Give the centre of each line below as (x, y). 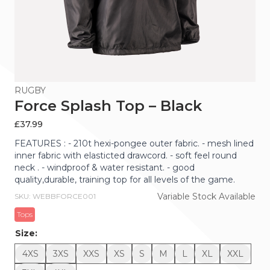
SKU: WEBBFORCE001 (55, 196)
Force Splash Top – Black (108, 106)
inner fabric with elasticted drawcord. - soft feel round (126, 155)
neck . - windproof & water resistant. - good (105, 168)
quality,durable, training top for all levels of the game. (125, 180)
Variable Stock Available (206, 196)
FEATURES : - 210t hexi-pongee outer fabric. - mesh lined (134, 143)
